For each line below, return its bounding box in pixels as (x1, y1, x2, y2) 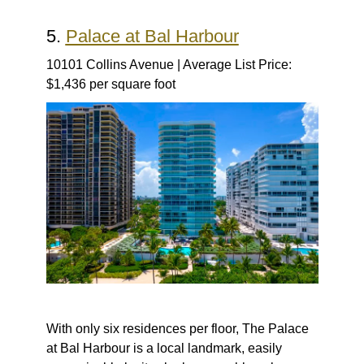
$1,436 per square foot (45, 77, 175, 92)
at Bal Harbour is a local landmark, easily (45, 341, 282, 356)
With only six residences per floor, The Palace (45, 322, 309, 336)
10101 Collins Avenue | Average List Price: (45, 58, 292, 72)
